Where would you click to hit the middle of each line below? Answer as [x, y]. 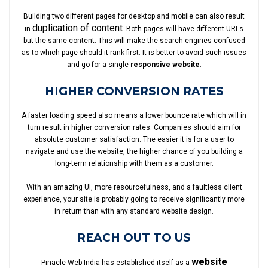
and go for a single [98, 64]
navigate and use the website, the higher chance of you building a [134, 151]
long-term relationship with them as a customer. [134, 163]
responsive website [165, 64]
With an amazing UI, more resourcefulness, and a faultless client [134, 187]
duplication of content [77, 28]
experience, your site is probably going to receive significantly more [134, 199]
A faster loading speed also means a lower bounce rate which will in [134, 115]
